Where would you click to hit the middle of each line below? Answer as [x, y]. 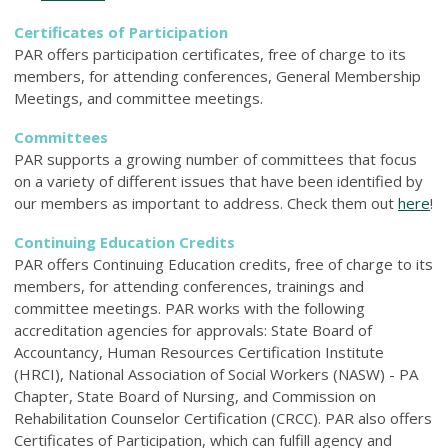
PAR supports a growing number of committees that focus [215, 158]
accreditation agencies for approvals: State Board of [193, 329]
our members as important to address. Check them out [206, 202]
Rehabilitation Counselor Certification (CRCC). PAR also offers [223, 417]
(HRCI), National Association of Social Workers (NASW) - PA [216, 373]
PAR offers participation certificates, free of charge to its [210, 53]
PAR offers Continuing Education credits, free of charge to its [223, 263]
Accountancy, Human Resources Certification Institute [199, 351]
